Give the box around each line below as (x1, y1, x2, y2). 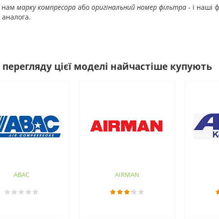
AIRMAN (114, 170, 139, 179)
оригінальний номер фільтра (91, 2, 186, 12)
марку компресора (16, 2, 76, 12)
